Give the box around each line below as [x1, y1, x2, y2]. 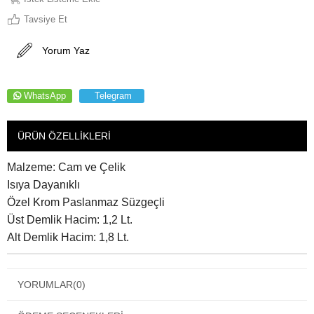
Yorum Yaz [42, 45, 90, 56]
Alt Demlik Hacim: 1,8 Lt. [7, 231, 129, 243]
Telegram [95, 90, 132, 101]
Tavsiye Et [24, 14, 67, 25]
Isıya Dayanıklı [7, 179, 80, 191]
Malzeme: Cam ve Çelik [7, 161, 125, 173]
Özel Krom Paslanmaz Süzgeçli [7, 196, 165, 208]
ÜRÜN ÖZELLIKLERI [18, 130, 111, 142]
